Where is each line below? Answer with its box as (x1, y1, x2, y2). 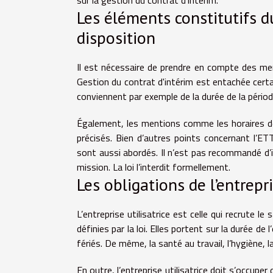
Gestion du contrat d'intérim (77, 74, 194, 89)
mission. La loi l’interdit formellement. (77, 159, 230, 174)
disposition (77, 26, 155, 49)
